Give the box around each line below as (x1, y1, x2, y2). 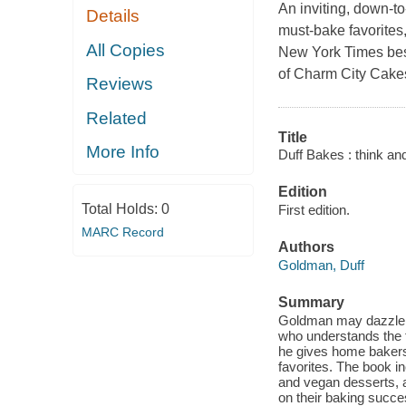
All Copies (86, 40, 166, 60)
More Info (86, 142, 160, 162)
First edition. (277, 201, 350, 217)
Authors (277, 239, 334, 256)
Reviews (86, 74, 154, 94)
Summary (277, 294, 344, 310)
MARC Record (81, 224, 164, 239)
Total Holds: (81, 200, 161, 217)
